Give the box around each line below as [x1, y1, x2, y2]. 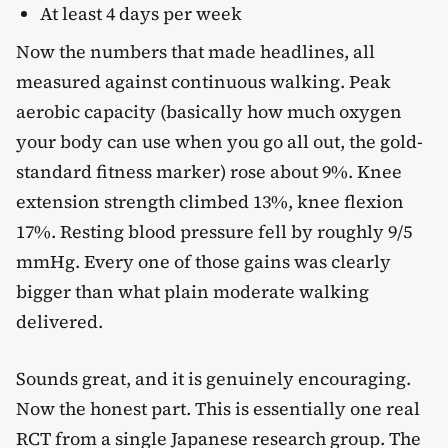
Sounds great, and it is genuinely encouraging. [16, 365, 411, 391]
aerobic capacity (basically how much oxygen [16, 98, 402, 124]
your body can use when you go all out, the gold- [16, 128, 423, 154]
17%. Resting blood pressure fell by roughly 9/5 [16, 218, 412, 244]
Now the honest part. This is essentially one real [16, 395, 420, 421]
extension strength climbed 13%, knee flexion [16, 188, 404, 214]
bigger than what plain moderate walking [16, 278, 369, 304]
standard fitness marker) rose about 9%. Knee [16, 158, 402, 184]
